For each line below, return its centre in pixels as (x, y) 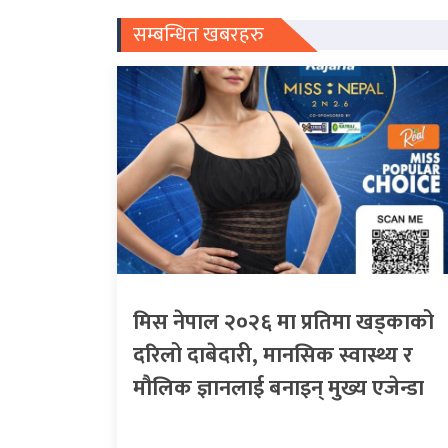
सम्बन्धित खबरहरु (198, 34)
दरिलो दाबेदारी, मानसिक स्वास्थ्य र (273, 355)
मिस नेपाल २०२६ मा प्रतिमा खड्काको (283, 322)
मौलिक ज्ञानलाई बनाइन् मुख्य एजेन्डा (278, 388)
